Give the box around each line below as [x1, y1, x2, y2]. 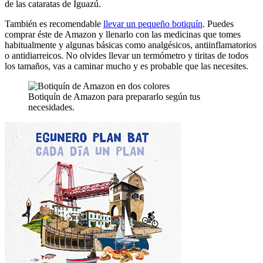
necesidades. [28, 102, 75, 112]
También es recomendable [5, 18, 103, 29]
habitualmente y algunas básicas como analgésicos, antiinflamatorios [5, 39, 257, 50]
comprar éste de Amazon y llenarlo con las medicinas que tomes [5, 29, 241, 39]
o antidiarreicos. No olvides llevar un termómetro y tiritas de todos [5, 50, 248, 60]
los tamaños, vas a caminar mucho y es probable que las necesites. [5, 60, 248, 71]
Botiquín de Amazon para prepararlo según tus [28, 91, 200, 102]
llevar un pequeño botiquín [103, 18, 203, 29]
